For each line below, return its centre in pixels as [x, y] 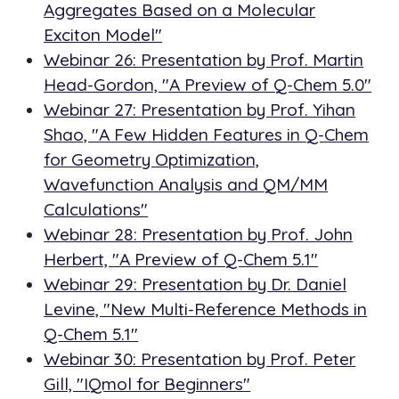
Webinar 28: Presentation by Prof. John [199, 235]
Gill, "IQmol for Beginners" [147, 384]
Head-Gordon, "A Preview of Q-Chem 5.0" [208, 85]
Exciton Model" [103, 35]
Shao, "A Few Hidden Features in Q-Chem [207, 135]
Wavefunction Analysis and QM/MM [186, 185]
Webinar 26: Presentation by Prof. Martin [204, 60]
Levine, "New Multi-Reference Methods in [206, 309]
